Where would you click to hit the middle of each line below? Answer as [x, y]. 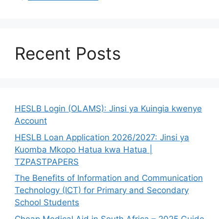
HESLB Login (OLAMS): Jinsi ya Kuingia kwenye [108, 109]
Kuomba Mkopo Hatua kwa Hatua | [84, 149]
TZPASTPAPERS [47, 162]
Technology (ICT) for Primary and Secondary [102, 190]
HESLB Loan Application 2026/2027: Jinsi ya [102, 137]
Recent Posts [68, 54]
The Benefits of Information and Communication [109, 178]
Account [31, 121]
